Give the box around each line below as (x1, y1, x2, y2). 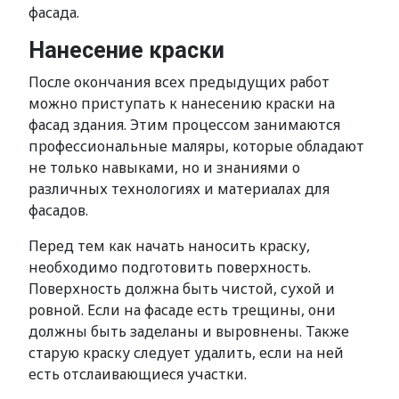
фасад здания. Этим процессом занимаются (28, 115, 340, 134)
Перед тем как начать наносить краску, (28, 236, 310, 256)
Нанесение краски (28, 37, 224, 63)
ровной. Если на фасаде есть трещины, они (28, 300, 336, 320)
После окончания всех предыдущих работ (28, 72, 330, 92)
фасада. (28, 3, 79, 22)
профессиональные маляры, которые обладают (28, 136, 364, 156)
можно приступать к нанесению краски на (28, 94, 335, 113)
